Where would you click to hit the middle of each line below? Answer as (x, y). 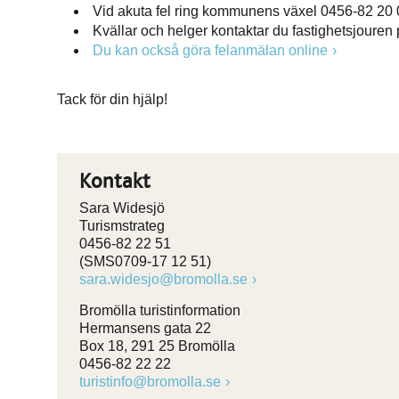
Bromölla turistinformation (160, 310)
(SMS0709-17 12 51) (145, 261)
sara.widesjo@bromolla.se (163, 279)
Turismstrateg (122, 225)
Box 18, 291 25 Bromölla (157, 346)
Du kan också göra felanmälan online (210, 50)
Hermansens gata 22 (145, 328)
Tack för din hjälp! (112, 99)
